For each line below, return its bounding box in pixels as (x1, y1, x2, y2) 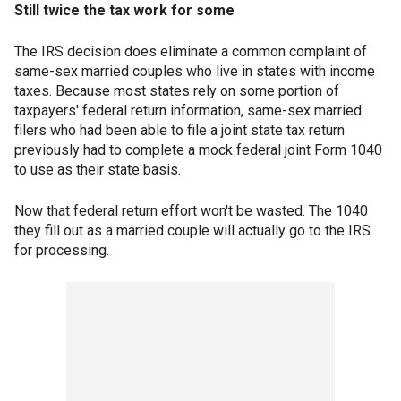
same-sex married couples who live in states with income (14, 63, 375, 81)
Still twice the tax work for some (14, 2, 235, 20)
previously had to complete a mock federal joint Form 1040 (14, 141, 382, 159)
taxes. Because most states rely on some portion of (14, 82, 339, 100)
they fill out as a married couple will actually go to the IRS (14, 222, 371, 240)
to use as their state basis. (14, 161, 181, 179)
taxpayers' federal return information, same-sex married (14, 102, 362, 120)
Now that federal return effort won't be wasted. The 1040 (14, 202, 368, 220)
